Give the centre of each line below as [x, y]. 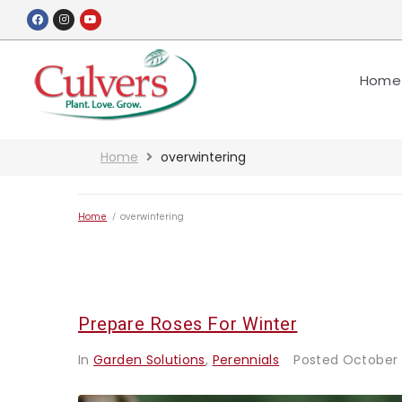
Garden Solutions [149, 359]
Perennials [246, 359]
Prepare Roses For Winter [188, 323]
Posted [318, 359]
